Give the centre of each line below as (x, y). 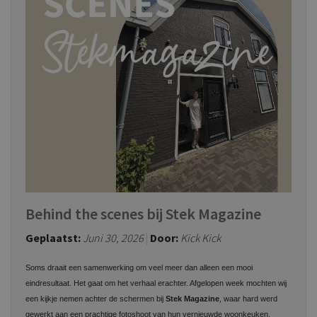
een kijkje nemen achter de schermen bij (96, 299)
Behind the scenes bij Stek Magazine (143, 214)
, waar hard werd (248, 299)
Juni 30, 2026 (113, 238)
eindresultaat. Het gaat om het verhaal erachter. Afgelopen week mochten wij (156, 283)
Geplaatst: (53, 238)
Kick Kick (201, 238)
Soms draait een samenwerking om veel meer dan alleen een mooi (139, 267)
